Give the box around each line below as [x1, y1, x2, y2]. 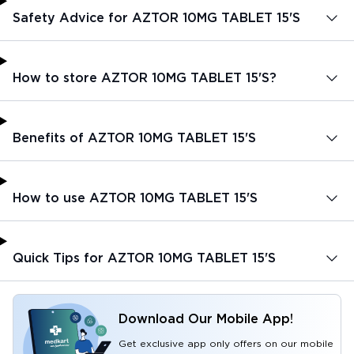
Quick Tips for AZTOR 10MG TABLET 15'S [13, 250, 276, 265]
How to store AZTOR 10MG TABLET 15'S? [13, 70, 277, 85]
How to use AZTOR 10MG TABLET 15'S [13, 190, 258, 205]
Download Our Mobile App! [119, 311, 293, 326]
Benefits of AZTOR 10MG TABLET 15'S [13, 130, 256, 145]
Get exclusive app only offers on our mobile [119, 337, 333, 349]
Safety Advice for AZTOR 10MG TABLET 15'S [13, 9, 300, 25]
